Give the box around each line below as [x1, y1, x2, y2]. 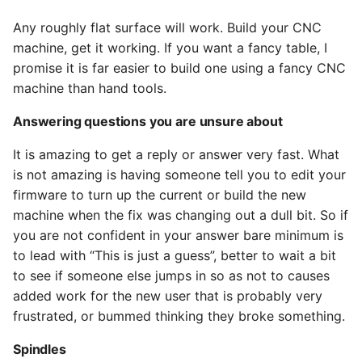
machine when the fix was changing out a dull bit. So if [13, 207, 348, 223]
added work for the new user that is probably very [13, 288, 322, 304]
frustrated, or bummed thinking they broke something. [13, 308, 345, 324]
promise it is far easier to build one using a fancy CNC [13, 60, 346, 76]
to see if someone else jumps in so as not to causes [13, 267, 330, 284]
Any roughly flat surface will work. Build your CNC [13, 19, 322, 36]
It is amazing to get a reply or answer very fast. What [13, 146, 339, 162]
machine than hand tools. [13, 80, 166, 96]
